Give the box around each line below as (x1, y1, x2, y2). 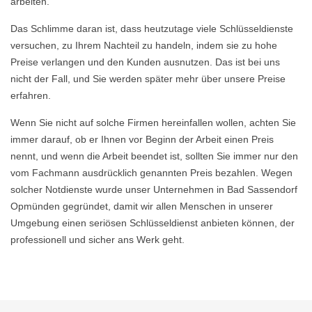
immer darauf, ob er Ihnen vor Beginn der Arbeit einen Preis (10, 134, 274, 145)
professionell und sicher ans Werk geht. (10, 234, 185, 245)
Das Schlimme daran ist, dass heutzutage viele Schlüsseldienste (10, 23, 293, 34)
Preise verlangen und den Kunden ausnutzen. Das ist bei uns (10, 56, 280, 68)
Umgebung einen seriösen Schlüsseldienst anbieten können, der (10, 217, 295, 228)
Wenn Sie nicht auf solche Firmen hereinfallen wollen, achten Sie (10, 117, 296, 128)
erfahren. (10, 90, 51, 101)
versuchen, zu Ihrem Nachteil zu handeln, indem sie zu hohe (10, 40, 277, 51)
